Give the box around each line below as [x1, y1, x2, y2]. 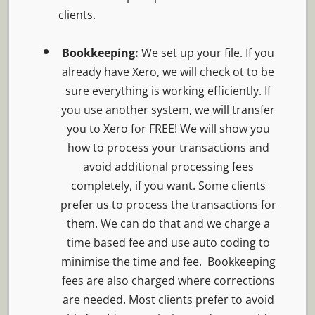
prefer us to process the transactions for [60, 197, 276, 213]
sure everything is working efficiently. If [65, 83, 271, 99]
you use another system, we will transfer [61, 102, 275, 118]
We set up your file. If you [141, 45, 274, 61]
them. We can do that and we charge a [66, 216, 270, 232]
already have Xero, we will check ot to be [62, 64, 274, 80]
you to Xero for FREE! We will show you [66, 121, 270, 137]
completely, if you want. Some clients [70, 178, 266, 194]
